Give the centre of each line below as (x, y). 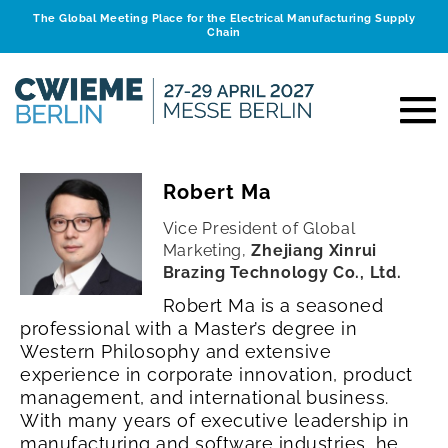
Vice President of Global (259, 228)
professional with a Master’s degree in (188, 328)
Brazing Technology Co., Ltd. (282, 272)
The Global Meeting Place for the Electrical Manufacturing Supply (224, 18)
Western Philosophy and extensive (175, 351)
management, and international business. (204, 397)
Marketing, (204, 250)
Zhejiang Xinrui (314, 250)
